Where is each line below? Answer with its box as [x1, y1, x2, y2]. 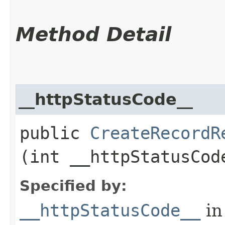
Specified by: [20, 177, 127, 194]
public [20, 123, 90, 143]
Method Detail [16, 23, 171, 46]
